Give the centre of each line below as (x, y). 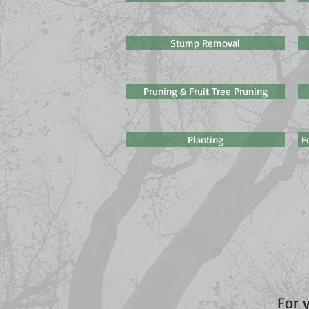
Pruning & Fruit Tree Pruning (205, 91)
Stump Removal (205, 43)
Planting (205, 140)
